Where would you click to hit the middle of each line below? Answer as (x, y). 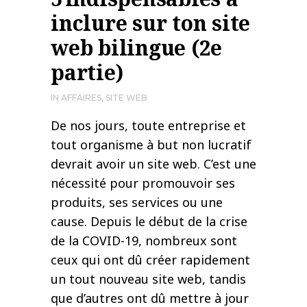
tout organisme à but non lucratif (151, 145)
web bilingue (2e (136, 48)
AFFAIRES (81, 98)
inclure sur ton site (150, 23)
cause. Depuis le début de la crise (149, 222)
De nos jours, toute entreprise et (148, 126)
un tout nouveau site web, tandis (148, 279)
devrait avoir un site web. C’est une (153, 164)
